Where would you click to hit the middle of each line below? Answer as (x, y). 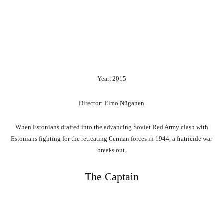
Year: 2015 (111, 79)
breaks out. (111, 150)
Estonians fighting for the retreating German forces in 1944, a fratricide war (111, 139)
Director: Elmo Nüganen (111, 103)
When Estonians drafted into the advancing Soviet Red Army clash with (111, 127)
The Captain (111, 177)
